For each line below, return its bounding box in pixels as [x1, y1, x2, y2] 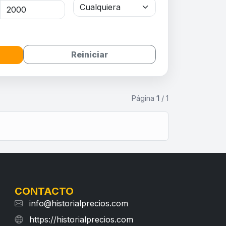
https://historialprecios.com [29, 214, 134, 225]
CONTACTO [15, 185, 74, 198]
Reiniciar [71, 49, 108, 60]
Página [132, 94, 156, 103]
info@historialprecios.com [29, 198, 129, 209]
